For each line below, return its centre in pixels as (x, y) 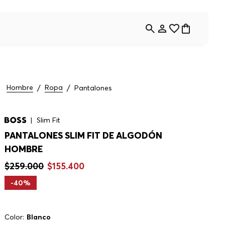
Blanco (39, 217)
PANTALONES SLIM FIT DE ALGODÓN (84, 136)
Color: (15, 217)
